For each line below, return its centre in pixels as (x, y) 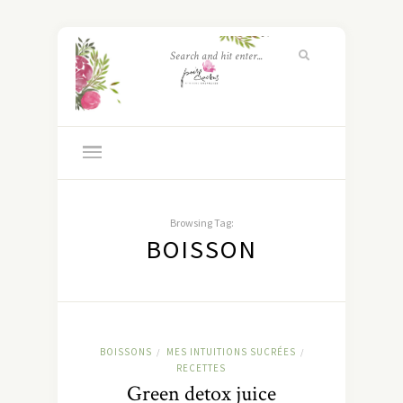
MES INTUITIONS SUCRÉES (231, 352)
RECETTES (201, 368)
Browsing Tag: (201, 223)
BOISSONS (125, 352)
